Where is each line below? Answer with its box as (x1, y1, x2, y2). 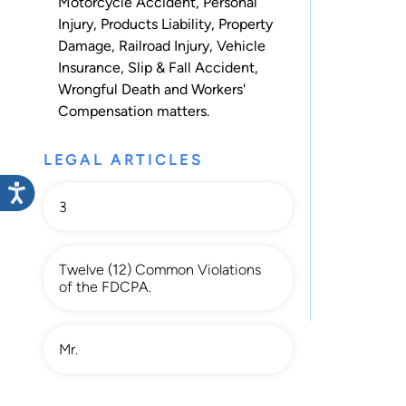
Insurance (58, 59, 121, 77)
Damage (58, 37, 111, 55)
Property (218, 15, 273, 34)
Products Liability (101, 15, 211, 34)
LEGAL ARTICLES (43, 151, 204, 169)
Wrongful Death (58, 81, 160, 99)
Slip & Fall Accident (128, 59, 255, 77)
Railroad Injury (119, 37, 209, 55)
